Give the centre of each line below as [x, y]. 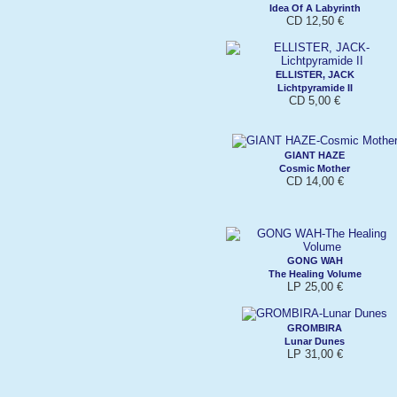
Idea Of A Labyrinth [315, 8]
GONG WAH [315, 260]
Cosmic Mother [315, 168]
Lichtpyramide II [315, 87]
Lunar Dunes [315, 341]
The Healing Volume [315, 273]
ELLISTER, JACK [315, 74]
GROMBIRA [315, 327]
